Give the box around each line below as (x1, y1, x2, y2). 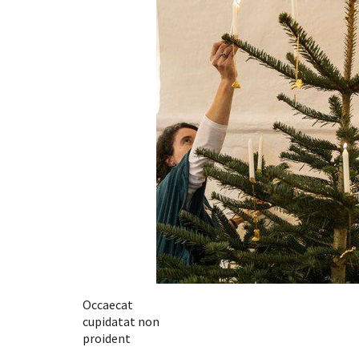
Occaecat (83, 296, 133, 313)
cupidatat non (83, 313, 159, 330)
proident (83, 330, 131, 347)
